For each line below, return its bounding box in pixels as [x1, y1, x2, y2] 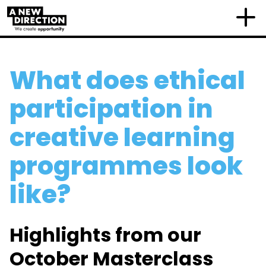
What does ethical [9, 63, 245, 98]
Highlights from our [9, 221, 201, 248]
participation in [9, 91, 213, 126]
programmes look [9, 148, 243, 183]
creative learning [9, 120, 235, 155]
